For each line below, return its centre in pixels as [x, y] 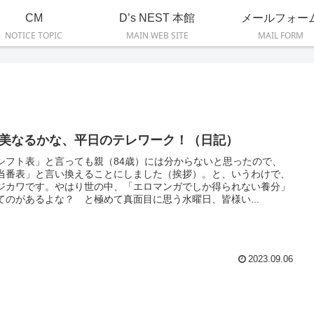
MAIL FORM [280, 35]
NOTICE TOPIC [34, 35]
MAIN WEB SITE [157, 35]
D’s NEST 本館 [157, 18]
